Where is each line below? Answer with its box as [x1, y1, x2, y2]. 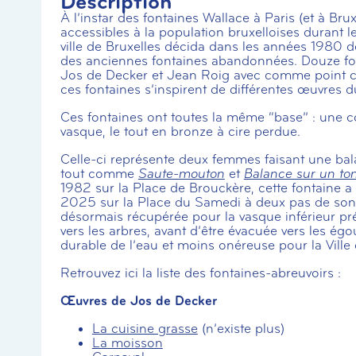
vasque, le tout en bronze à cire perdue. [60, 123, 300, 141]
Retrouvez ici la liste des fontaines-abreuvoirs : [60, 265, 341, 282]
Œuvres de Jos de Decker [60, 292, 217, 310]
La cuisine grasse [91, 320, 198, 338]
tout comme [60, 165, 138, 183]
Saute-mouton [137, 165, 225, 183]
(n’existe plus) [197, 320, 284, 338]
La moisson [91, 335, 163, 352]
